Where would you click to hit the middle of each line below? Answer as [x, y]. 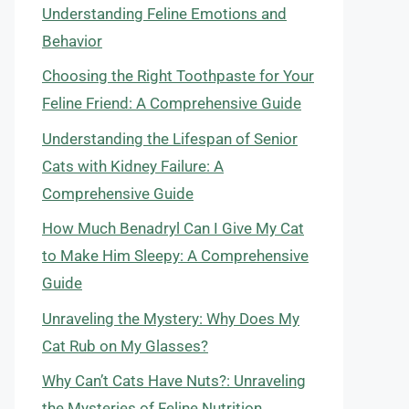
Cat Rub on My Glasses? [125, 346]
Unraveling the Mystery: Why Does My [171, 318]
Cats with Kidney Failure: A [133, 166]
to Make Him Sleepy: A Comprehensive [175, 256]
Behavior [72, 41]
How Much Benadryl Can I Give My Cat [173, 228]
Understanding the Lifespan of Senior [170, 138]
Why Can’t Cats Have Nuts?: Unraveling [174, 381]
